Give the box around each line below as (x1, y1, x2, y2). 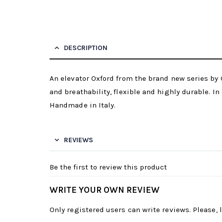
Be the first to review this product (50, 162, 167, 171)
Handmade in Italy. (50, 100, 116, 110)
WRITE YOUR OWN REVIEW (50, 184, 160, 195)
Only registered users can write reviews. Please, (50, 205, 220, 214)
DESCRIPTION (64, 43, 108, 52)
